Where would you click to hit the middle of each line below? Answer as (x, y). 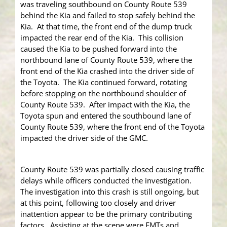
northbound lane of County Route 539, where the (106, 60)
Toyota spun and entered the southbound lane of (106, 115)
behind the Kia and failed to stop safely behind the (108, 15)
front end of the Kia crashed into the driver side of (107, 71)
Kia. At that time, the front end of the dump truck (106, 26)
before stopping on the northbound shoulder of (103, 93)
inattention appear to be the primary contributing (106, 214)
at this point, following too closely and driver (98, 202)
